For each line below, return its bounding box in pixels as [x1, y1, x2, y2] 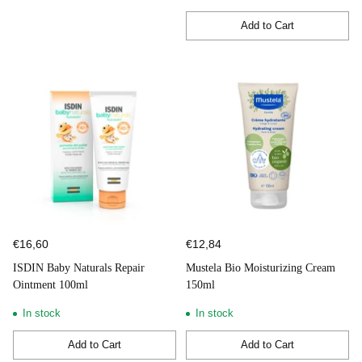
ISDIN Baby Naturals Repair [13, 261, 145, 274]
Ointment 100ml [13, 278, 88, 291]
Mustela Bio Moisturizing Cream [186, 261, 335, 274]
